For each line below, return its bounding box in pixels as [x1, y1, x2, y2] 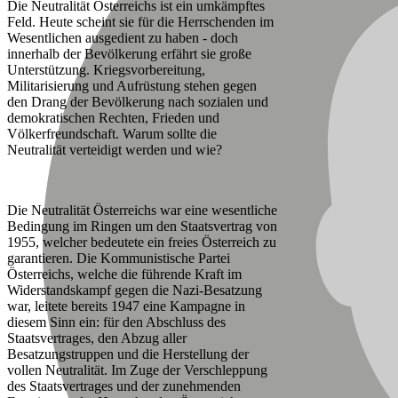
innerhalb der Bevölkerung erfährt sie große [7, 46, 251, 62]
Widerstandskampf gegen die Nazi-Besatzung [7, 283, 262, 298]
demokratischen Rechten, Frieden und [7, 110, 219, 126]
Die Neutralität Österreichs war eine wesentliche [7, 203, 277, 219]
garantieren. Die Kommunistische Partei [7, 251, 230, 267]
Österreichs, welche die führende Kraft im [7, 267, 242, 283]
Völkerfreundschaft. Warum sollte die [7, 126, 217, 142]
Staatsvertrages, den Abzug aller [7, 330, 187, 346]
